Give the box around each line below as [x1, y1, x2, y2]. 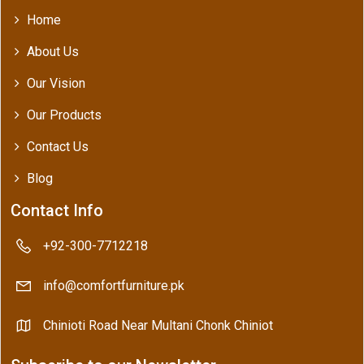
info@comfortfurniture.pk [43, 278, 184, 294]
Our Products [27, 107, 102, 123]
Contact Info [11, 201, 103, 221]
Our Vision [27, 76, 85, 92]
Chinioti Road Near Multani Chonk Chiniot [43, 318, 273, 334]
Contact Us [27, 139, 89, 155]
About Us [27, 44, 79, 60]
